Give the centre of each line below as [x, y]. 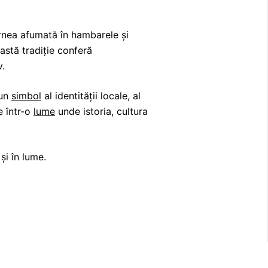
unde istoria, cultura [101, 111]
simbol [26, 96]
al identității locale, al [91, 96]
